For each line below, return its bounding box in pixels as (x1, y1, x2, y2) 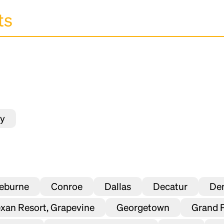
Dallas (104, 180, 131, 192)
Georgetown (116, 201, 169, 213)
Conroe (51, 180, 82, 192)
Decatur (153, 180, 187, 192)
